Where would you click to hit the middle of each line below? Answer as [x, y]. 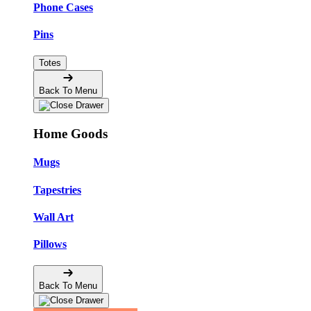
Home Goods [70, 134]
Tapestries [57, 190]
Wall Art [53, 217]
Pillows [50, 244]
